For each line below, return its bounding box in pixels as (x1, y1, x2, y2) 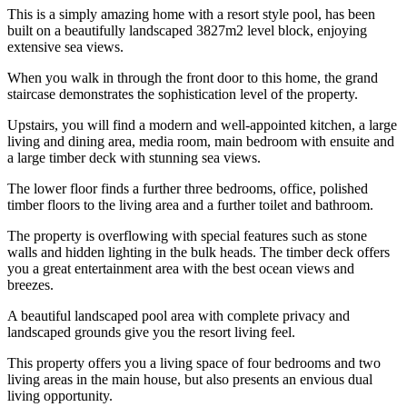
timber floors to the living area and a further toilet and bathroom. (7, 197, 373, 213)
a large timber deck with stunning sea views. (7, 150, 261, 166)
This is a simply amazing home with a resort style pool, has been (7, 6, 375, 23)
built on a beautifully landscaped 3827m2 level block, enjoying (7, 23, 367, 39)
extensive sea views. (7, 39, 124, 55)
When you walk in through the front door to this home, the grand (7, 70, 378, 86)
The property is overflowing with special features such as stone (7, 228, 367, 244)
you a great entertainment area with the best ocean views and (7, 261, 354, 277)
